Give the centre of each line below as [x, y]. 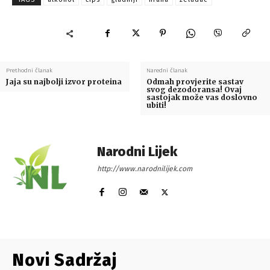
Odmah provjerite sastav [195, 82]
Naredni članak [167, 71]
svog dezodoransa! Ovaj [194, 90]
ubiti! [156, 105]
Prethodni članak [29, 71]
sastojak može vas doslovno [202, 98]
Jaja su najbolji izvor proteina [64, 82]
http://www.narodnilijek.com [145, 169]
